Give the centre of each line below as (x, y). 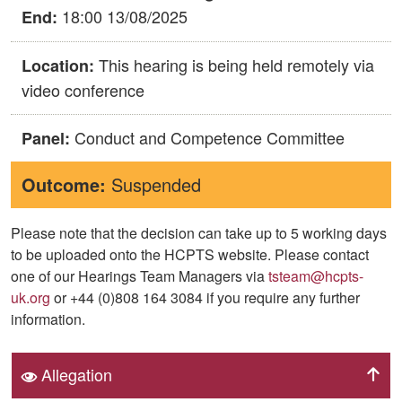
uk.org (31, 297)
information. (48, 319)
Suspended (153, 184)
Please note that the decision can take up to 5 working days (199, 232)
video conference (83, 89)
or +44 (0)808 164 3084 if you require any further (205, 297)
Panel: (46, 138)
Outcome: (64, 184)
